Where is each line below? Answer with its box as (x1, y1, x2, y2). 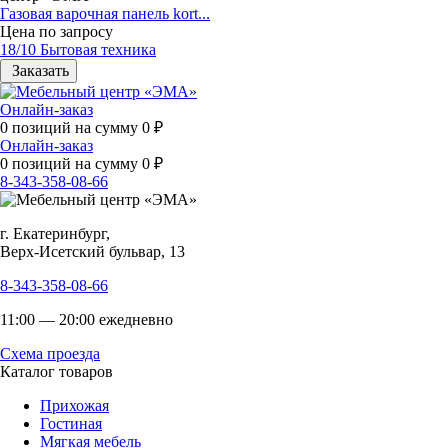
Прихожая (40, 396, 109, 414)
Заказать (8, 61, 69, 79)
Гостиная (40, 414, 102, 432)
